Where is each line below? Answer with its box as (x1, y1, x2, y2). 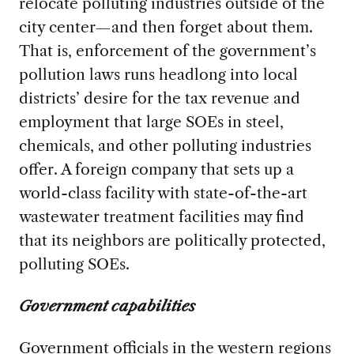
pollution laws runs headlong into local (18, 64, 298, 84)
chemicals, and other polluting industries (18, 135, 311, 155)
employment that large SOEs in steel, (18, 111, 284, 131)
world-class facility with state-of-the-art (18, 183, 307, 202)
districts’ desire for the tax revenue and (18, 88, 300, 107)
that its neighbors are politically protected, (18, 230, 326, 250)
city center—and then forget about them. (18, 17, 313, 36)
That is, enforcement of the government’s (18, 40, 316, 60)
